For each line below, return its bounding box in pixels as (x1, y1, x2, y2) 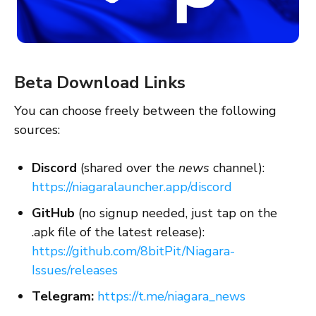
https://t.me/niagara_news (97, 288, 245, 305)
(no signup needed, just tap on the (78, 205, 277, 222)
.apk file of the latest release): (32, 224, 205, 241)
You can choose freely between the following (14, 102, 276, 120)
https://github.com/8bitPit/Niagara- (32, 243, 235, 260)
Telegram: (32, 288, 94, 305)
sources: (14, 121, 60, 139)
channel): (209, 159, 265, 177)
